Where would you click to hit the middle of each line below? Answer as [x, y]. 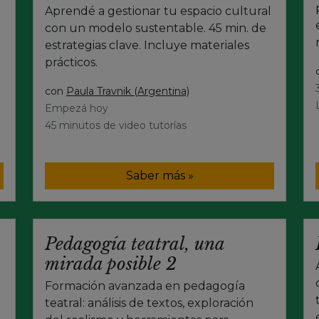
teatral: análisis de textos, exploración [149, 303]
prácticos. [71, 62]
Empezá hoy [77, 108]
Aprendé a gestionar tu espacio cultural [158, 11]
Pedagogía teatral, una [135, 244]
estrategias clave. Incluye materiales [147, 45]
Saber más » [159, 175]
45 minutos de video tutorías [116, 125]
